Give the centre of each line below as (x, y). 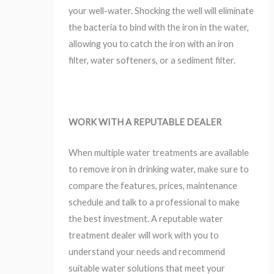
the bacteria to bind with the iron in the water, (159, 28)
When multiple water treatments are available (159, 153)
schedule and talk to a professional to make (154, 202)
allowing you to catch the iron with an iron (151, 44)
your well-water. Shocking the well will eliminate (161, 11)
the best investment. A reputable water (146, 219)
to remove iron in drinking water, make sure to (159, 169)
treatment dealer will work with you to (144, 235)
